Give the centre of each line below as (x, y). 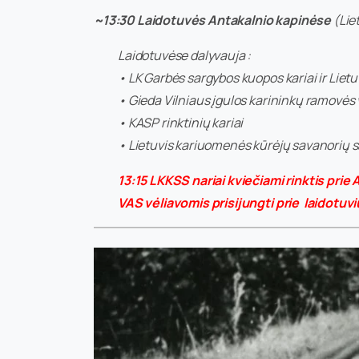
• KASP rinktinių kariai (181, 122)
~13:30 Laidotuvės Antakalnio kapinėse (213, 20)
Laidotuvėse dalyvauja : (185, 55)
